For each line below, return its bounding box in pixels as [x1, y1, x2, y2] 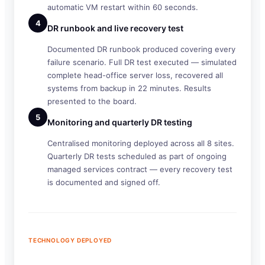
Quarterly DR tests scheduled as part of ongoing [47, 151, 227, 161]
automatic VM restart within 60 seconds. [47, 2, 198, 12]
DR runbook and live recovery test [47, 23, 183, 33]
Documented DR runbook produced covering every [47, 44, 235, 54]
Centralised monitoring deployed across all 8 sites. [47, 138, 234, 148]
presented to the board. [47, 96, 137, 106]
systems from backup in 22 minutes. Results [47, 83, 211, 93]
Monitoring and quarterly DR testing [47, 117, 192, 127]
